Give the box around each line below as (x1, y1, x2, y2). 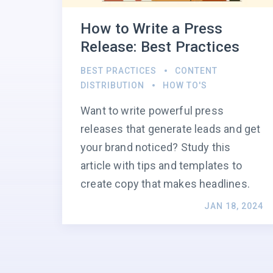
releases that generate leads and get (80, 122, 261, 136)
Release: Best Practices (80, 38, 240, 56)
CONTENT (175, 66, 218, 76)
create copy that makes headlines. (80, 177, 250, 191)
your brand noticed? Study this (80, 141, 231, 154)
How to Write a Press (80, 20, 223, 38)
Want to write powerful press (80, 104, 224, 118)
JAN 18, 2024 (204, 201, 263, 211)
